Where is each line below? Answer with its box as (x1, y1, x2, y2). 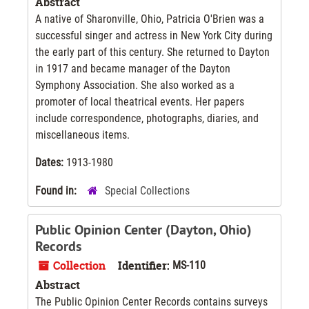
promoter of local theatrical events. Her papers (35, 94, 244, 108)
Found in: (35, 183, 79, 197)
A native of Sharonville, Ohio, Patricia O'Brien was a (35, 12, 264, 26)
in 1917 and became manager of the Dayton (35, 61, 230, 75)
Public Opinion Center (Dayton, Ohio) (35, 220, 252, 239)
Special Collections (105, 183, 190, 197)
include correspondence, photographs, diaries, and (35, 111, 259, 125)
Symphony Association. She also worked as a (35, 78, 235, 92)
